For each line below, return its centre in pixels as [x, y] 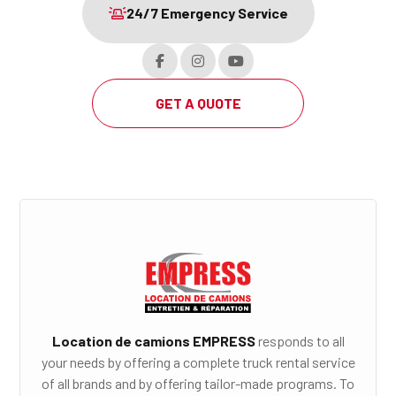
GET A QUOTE [198, 103]
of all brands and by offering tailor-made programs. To [198, 384]
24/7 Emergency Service [207, 12]
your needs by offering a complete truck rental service [198, 362]
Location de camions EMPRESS [153, 341]
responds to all [300, 341]
